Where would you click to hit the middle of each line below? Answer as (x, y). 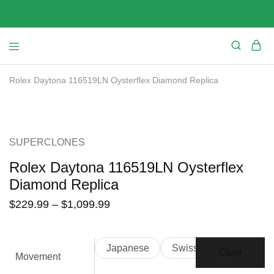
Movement (38, 257)
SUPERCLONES (47, 142)
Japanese (128, 248)
